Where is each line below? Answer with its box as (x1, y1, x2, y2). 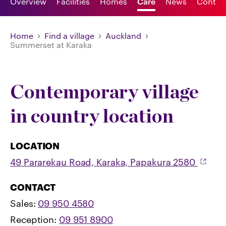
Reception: (10, 214, 59, 225)
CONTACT (10, 182, 56, 193)
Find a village (44, 31, 94, 40)
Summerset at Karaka (10, 40, 92, 49)
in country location (10, 104, 174, 127)
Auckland (105, 31, 141, 40)
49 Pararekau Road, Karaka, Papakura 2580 (10, 156, 198, 167)
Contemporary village (10, 80, 199, 103)
